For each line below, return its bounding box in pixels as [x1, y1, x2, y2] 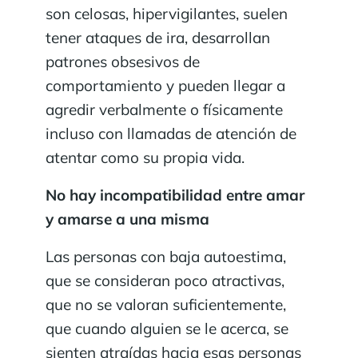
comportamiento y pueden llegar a [46, 76, 285, 96]
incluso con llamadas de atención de [46, 124, 296, 144]
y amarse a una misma [46, 209, 209, 229]
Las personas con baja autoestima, [46, 247, 286, 267]
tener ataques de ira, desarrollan [46, 28, 270, 48]
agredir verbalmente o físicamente [46, 100, 283, 120]
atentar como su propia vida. [46, 148, 245, 168]
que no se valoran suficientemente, [46, 295, 286, 315]
